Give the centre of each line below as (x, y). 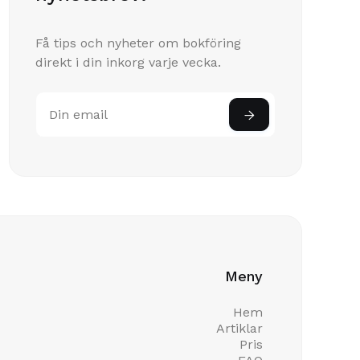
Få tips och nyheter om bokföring (139, 43)
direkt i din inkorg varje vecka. (129, 62)
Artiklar (239, 328)
